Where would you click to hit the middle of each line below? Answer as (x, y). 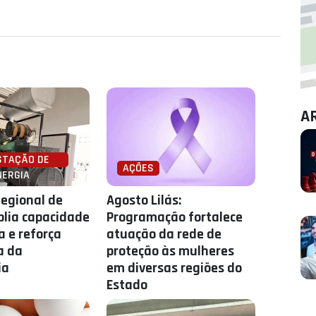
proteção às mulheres (171, 251)
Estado (127, 285)
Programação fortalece (175, 217)
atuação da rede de (164, 234)
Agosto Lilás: (144, 200)
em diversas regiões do (175, 268)
